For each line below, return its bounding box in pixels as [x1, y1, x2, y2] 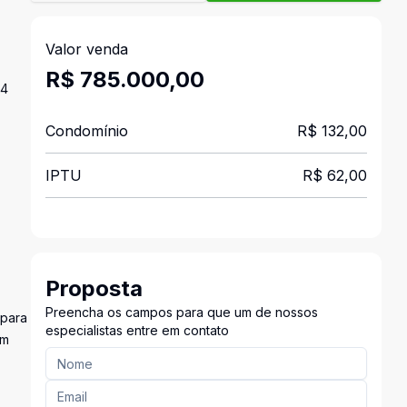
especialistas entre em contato [45, 323, 229, 338]
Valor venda [45, 40, 128, 58]
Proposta [45, 275, 143, 302]
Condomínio [45, 122, 128, 140]
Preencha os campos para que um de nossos [45, 304, 318, 320]
